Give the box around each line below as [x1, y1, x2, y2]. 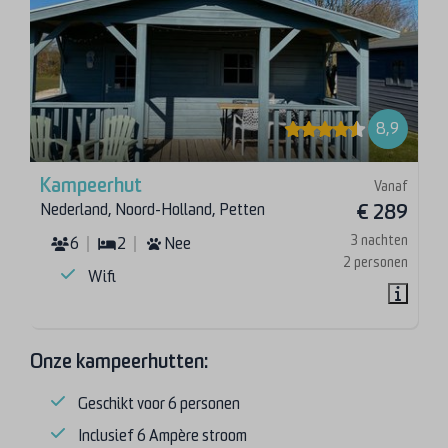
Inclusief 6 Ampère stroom [78, 426, 248, 445]
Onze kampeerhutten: [30, 349, 208, 373]
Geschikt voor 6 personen [78, 394, 241, 413]
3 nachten [350, 231, 408, 248]
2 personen [342, 253, 408, 270]
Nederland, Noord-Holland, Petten [40, 200, 266, 219]
